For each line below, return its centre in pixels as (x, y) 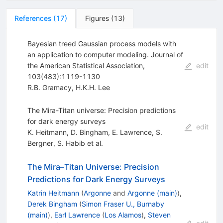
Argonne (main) (152, 193)
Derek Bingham (52, 204)
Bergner (40, 143)
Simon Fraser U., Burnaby (123, 204)
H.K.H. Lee (93, 87)
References (33, 18)
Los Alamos (123, 215)
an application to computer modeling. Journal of (105, 54)
